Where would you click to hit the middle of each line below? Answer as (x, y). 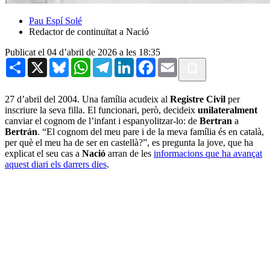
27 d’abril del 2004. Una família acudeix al (87, 99)
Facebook (174, 62)
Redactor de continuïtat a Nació (89, 31)
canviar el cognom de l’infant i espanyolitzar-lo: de (102, 121)
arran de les (131, 153)
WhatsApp (111, 62)
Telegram (130, 62)
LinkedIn (151, 62)
